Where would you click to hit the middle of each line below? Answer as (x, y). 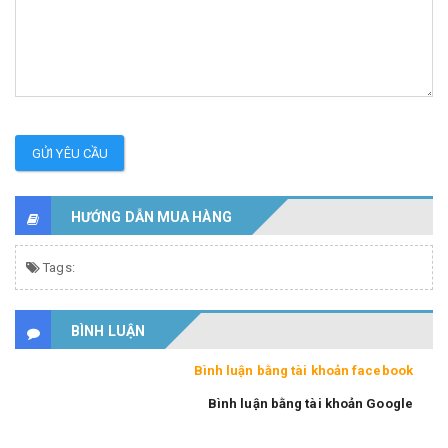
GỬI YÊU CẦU (70, 153)
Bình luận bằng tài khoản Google (310, 403)
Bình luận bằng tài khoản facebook (303, 370)
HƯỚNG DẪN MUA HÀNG (151, 216)
